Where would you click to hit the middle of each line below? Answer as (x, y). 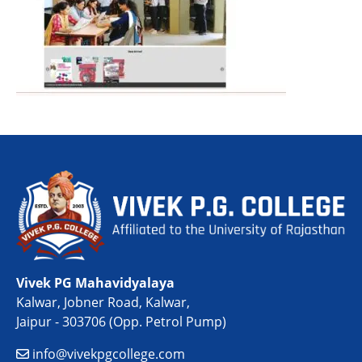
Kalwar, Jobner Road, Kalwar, (103, 303)
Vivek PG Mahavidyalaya (95, 283)
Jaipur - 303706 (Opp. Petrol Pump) (121, 322)
